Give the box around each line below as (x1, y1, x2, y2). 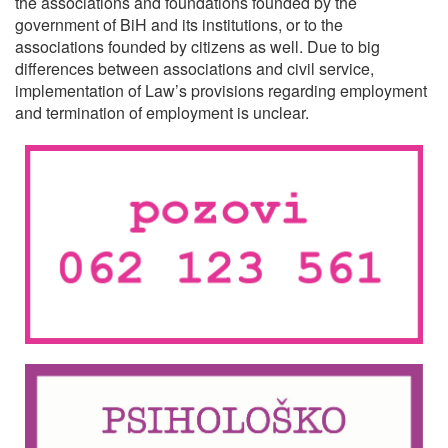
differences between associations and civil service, (15, 57, 374, 80)
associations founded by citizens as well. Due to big (15, 35, 380, 58)
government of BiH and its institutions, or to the (15, 13, 343, 36)
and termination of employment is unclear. (15, 101, 309, 124)
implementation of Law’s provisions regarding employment (15, 79, 427, 102)
